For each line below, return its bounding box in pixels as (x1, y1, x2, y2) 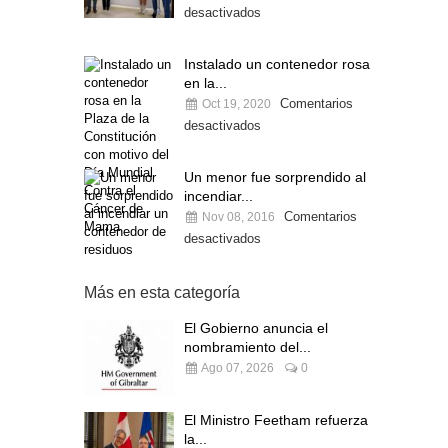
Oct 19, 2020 (199, 97, 271, 111)
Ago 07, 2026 (199, 361, 274, 375)
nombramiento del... (184, 339, 311, 355)
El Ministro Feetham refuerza (184, 412, 368, 428)
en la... (184, 75, 227, 91)
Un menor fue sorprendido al (184, 169, 366, 185)
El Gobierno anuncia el (184, 320, 328, 336)
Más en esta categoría (84, 284, 240, 301)
